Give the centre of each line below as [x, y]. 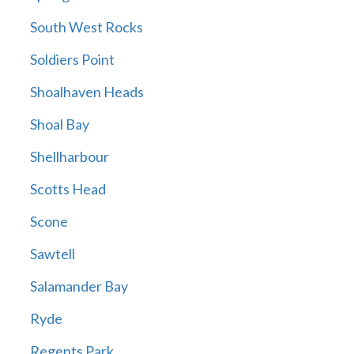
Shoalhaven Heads [87, 92]
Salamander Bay [79, 286]
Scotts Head [68, 189]
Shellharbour [69, 157]
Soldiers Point [72, 60]
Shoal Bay [59, 124]
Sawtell [52, 254]
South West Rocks [86, 27]
